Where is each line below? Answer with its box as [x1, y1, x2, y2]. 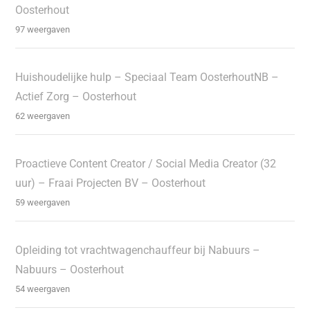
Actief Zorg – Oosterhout [15, 89, 137, 103]
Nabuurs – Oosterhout [15, 262, 125, 276]
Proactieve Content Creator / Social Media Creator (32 [15, 156, 277, 170]
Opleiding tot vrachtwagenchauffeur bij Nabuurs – [15, 243, 261, 257]
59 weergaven [15, 197, 71, 208]
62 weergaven [15, 110, 71, 121]
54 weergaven [15, 283, 71, 294]
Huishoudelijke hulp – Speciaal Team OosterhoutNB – [15, 70, 280, 84]
